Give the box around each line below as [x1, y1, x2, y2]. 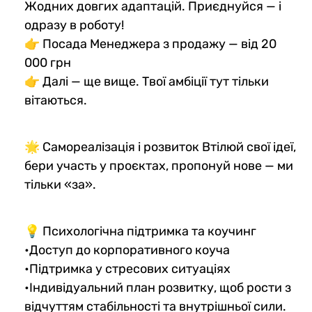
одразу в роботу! [24, 17, 124, 33]
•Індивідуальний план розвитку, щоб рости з [24, 279, 291, 295]
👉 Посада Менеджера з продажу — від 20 [24, 36, 276, 52]
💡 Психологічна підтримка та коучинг [24, 223, 256, 239]
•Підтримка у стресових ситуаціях [24, 260, 231, 276]
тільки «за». [24, 176, 96, 192]
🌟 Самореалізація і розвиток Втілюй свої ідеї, [24, 139, 296, 155]
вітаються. [24, 92, 87, 108]
